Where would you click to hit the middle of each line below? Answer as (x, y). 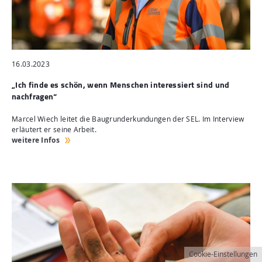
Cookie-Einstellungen (223, 254)
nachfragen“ (35, 96)
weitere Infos (36, 140)
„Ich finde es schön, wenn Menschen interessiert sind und (121, 84)
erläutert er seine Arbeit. (54, 129)
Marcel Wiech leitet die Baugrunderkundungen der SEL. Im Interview (128, 119)
